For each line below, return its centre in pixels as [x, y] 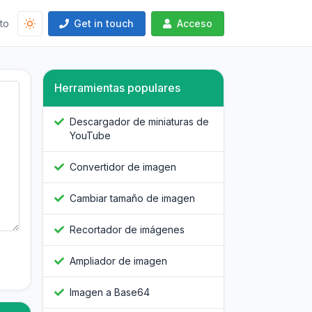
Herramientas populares [117, 88]
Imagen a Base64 [110, 292]
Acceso [195, 23]
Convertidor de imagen [123, 167]
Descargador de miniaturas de [139, 122]
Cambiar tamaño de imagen [132, 198]
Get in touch [104, 23]
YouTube [90, 136]
